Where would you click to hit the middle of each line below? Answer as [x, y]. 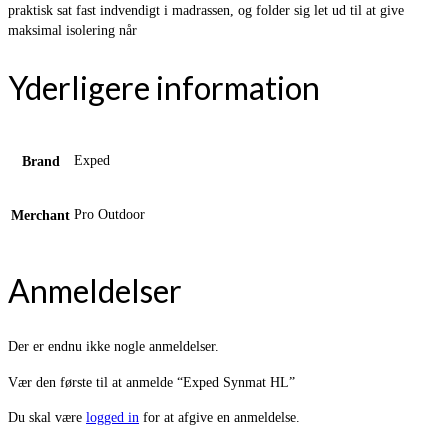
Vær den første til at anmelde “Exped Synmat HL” [151, 383]
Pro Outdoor [109, 215]
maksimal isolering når [72, 30]
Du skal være [47, 418]
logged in [112, 418]
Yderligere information [164, 87]
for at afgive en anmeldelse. [219, 418]
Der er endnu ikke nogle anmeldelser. [113, 347]
